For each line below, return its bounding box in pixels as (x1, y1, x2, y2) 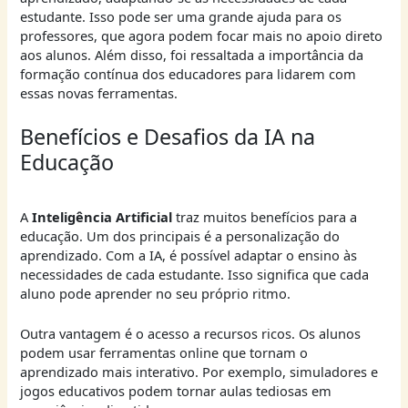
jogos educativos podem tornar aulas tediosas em (20, 381, 332, 400)
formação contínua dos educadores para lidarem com (20, 65, 357, 84)
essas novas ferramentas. (20, 84, 178, 103)
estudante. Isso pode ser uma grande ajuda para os (20, 7, 342, 26)
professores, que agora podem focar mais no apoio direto (20, 26, 383, 46)
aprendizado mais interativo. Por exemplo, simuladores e (20, 362, 379, 381)
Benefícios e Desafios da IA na (20, 122, 316, 152)
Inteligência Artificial (32, 207, 173, 226)
